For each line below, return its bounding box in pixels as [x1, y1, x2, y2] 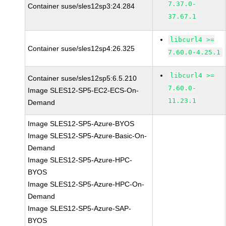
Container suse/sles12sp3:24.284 [28, 2, 135, 10]
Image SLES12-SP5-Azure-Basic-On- [28, 132, 147, 140]
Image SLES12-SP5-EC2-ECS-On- [28, 86, 139, 94]
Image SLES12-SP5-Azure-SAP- [28, 204, 132, 212]
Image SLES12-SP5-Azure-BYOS [28, 120, 135, 128]
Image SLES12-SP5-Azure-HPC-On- [28, 180, 145, 188]
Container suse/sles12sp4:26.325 [28, 44, 135, 52]
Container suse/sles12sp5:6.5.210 [28, 74, 137, 82]
